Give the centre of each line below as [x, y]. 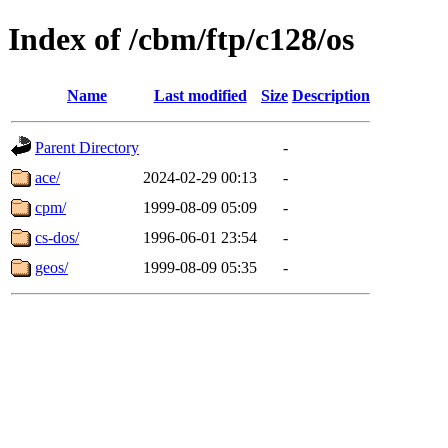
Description [331, 95]
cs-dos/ [57, 237]
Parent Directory [87, 147]
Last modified [200, 95]
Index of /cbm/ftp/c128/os [181, 39]
